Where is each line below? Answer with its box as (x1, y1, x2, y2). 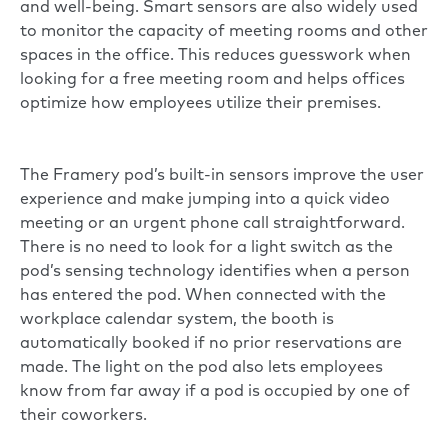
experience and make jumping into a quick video (20, 192, 390, 209)
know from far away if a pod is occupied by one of (20, 384, 410, 401)
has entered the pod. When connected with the (20, 288, 386, 305)
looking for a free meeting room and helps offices (20, 72, 405, 89)
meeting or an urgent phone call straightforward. (20, 216, 405, 233)
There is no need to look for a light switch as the (20, 240, 393, 257)
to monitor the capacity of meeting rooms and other (20, 24, 428, 41)
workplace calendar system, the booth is (20, 312, 334, 329)
